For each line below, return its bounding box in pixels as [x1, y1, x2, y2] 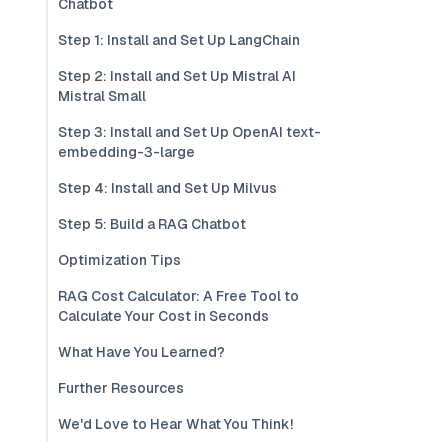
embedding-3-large [58, 143, 195, 161]
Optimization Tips [58, 251, 181, 269]
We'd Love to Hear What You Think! [58, 415, 293, 433]
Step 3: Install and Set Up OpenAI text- [58, 123, 321, 141]
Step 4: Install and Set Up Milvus [58, 179, 277, 197]
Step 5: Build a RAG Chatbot [58, 215, 246, 233]
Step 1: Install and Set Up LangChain [58, 31, 300, 49]
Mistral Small [58, 87, 146, 105]
